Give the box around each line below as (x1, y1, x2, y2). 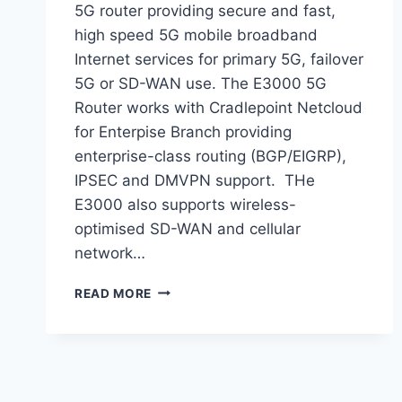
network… (74, 243, 145, 262)
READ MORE (74, 285, 153, 301)
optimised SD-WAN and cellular (74, 219, 301, 238)
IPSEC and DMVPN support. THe (74, 170, 315, 189)
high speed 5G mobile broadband (74, 25, 318, 44)
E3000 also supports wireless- (74, 195, 296, 214)
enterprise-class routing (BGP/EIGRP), (74, 146, 346, 165)
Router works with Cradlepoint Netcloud (74, 98, 363, 117)
